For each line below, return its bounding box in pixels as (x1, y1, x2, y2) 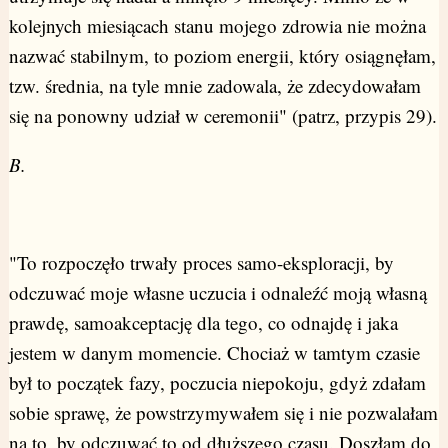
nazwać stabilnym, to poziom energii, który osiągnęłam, (8, 43, 436, 69)
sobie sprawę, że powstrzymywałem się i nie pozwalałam (8, 400, 438, 426)
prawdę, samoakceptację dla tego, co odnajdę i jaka (8, 310, 398, 336)
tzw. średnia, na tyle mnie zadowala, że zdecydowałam (8, 73, 421, 99)
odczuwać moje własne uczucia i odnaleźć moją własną (8, 280, 427, 306)
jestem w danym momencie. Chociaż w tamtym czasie (8, 340, 420, 366)
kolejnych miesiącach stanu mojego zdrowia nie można (8, 13, 426, 39)
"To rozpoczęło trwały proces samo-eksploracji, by (8, 250, 394, 276)
